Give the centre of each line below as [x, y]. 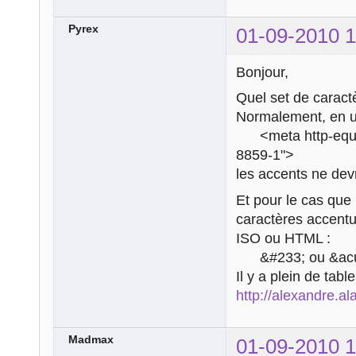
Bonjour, [262, 72]
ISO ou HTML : [283, 238]
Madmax [91, 339]
